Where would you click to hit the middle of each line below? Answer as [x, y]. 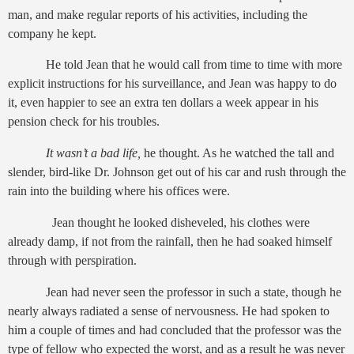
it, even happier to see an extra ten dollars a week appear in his [163, 103]
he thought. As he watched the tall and [237, 153]
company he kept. [52, 33]
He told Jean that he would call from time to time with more [194, 65]
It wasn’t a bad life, [93, 153]
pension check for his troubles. [84, 122]
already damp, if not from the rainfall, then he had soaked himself [170, 241]
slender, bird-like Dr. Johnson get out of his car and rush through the [177, 172]
